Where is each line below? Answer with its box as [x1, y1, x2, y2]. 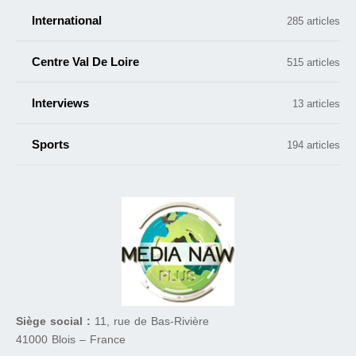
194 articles [287, 139, 340, 151]
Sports [32, 137, 69, 151]
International [32, 14, 102, 27]
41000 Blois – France [16, 332, 126, 346]
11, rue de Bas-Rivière [95, 314, 209, 327]
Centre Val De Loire [32, 55, 139, 68]
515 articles [287, 56, 340, 68]
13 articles [292, 98, 340, 110]
